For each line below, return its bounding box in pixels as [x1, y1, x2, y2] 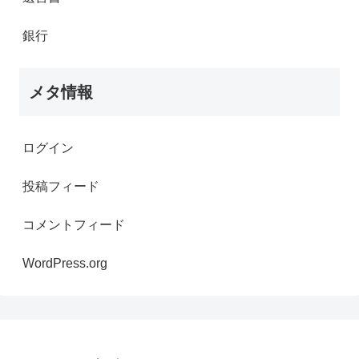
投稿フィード [22, 179, 99, 194]
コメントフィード [22, 218, 125, 232]
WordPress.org [22, 256, 107, 271]
